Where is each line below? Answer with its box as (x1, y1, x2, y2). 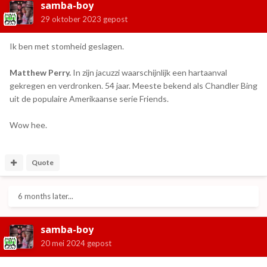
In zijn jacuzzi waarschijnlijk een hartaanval (71, 67, 227, 77)
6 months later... (18, 191, 73, 201)
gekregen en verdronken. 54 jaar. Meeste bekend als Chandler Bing (10, 80, 257, 91)
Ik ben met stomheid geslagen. (10, 41, 124, 51)
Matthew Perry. (10, 67, 71, 77)
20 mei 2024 (41, 238, 85, 248)
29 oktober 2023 (41, 14, 101, 24)
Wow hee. (10, 119, 47, 130)
